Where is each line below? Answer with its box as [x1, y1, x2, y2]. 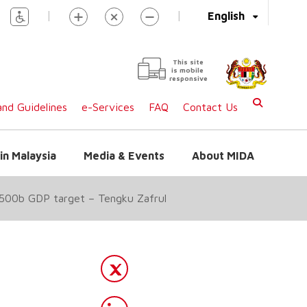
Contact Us [183, 101, 238, 113]
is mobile [171, 66, 204, 74]
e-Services [82, 101, 134, 113]
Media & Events [84, 149, 164, 162]
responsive [169, 74, 208, 82]
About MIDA [192, 149, 254, 162]
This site [173, 58, 204, 66]
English [208, 10, 245, 22]
